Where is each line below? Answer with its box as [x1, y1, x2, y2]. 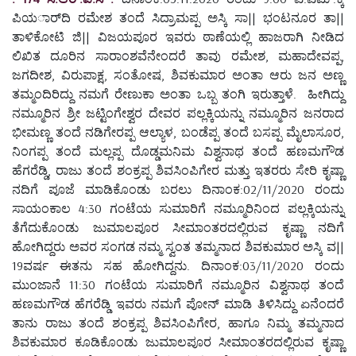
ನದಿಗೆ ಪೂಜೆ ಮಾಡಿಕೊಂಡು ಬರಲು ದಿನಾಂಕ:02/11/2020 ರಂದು [12, 180, 344, 197]
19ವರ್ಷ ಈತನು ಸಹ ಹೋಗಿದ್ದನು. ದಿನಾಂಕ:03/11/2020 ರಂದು [12, 257, 344, 273]
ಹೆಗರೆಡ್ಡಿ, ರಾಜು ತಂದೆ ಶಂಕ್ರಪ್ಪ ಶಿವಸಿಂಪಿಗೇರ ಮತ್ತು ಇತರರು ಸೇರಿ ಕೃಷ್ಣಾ [12, 161, 344, 178]
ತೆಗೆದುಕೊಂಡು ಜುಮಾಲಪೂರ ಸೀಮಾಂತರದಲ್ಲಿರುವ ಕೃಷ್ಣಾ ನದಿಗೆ [12, 219, 344, 235]
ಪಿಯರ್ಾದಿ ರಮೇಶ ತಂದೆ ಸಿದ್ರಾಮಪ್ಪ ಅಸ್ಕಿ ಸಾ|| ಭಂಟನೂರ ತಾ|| [12, 9, 344, 25]
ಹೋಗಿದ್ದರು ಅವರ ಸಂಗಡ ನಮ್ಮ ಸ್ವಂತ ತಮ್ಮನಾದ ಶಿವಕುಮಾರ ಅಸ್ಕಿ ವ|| [12, 238, 344, 254]
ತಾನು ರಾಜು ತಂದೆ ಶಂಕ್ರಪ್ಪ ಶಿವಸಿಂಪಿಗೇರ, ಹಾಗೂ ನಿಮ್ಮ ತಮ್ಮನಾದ [12, 314, 344, 331]
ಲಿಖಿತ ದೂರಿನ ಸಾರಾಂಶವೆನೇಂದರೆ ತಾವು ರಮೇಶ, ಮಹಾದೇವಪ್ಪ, [12, 47, 344, 64]
